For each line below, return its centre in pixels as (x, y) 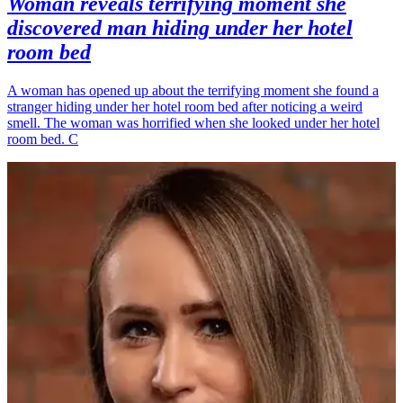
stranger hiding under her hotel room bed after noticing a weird (185, 107)
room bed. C (43, 139)
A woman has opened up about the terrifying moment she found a (193, 91)
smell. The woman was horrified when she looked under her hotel (193, 123)
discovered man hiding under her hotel (180, 28)
